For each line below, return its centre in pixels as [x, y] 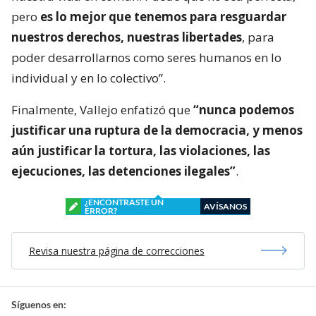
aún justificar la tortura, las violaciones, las [141, 150]
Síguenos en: [39, 304]
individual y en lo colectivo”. [89, 78]
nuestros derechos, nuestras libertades [127, 37]
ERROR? [101, 210]
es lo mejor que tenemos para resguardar [163, 16]
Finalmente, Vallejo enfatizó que [102, 109]
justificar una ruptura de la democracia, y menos [157, 130]
